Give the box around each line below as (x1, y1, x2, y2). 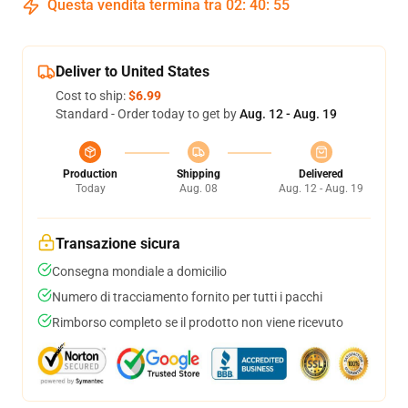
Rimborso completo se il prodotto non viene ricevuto (52, 315, 343, 330)
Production (63, 168, 117, 180)
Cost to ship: (56, 88, 128, 103)
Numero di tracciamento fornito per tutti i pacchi (52, 290, 322, 304)
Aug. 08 (178, 182, 218, 195)
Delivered (299, 168, 343, 180)
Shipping (176, 168, 220, 180)
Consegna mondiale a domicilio (52, 264, 227, 279)
